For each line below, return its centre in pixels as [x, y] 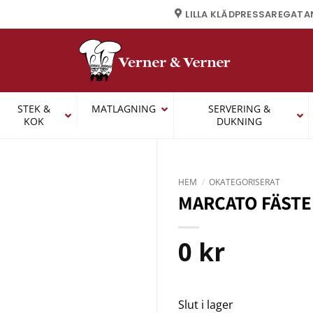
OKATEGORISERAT [245, 182]
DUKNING [239, 121]
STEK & [34, 109]
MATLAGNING [123, 109]
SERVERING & [239, 109]
